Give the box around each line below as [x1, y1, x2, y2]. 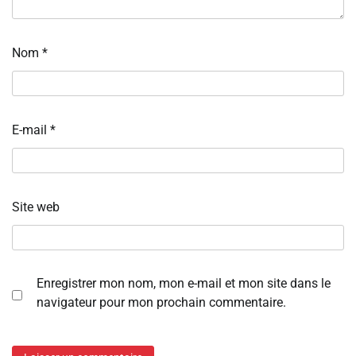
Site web [12, 199, 60, 215]
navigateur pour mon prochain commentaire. [37, 294, 286, 310]
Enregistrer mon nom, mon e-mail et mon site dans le [37, 275, 331, 291]
